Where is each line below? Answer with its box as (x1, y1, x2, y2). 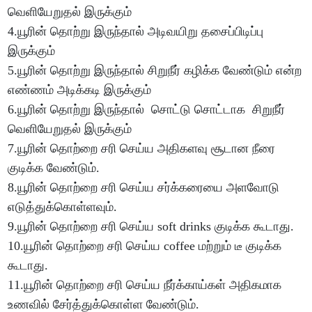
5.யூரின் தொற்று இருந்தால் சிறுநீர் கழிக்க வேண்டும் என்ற (8, 63, 302, 77)
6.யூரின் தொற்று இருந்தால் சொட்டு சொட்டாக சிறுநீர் (8, 102, 286, 116)
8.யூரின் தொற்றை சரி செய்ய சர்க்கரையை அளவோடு (8, 180, 280, 194)
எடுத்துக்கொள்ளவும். (8, 199, 118, 214)
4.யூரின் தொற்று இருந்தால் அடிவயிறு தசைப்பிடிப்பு (8, 24, 264, 38)
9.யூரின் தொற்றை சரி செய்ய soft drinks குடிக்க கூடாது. (8, 219, 295, 233)
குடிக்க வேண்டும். (8, 160, 100, 175)
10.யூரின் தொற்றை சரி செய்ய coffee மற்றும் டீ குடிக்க (8, 238, 282, 253)
